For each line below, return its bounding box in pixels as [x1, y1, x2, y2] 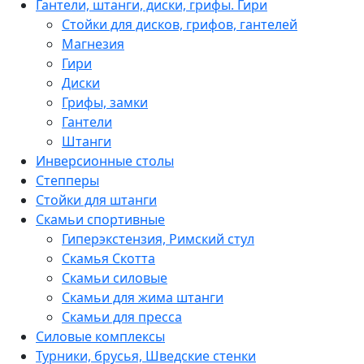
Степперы [36, 171, 99, 189]
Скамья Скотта [62, 249, 155, 267]
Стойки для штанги [36, 190, 157, 209]
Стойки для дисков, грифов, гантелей [62, 15, 297, 33]
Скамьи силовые [62, 268, 167, 287]
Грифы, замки [62, 93, 148, 111]
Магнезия [62, 34, 124, 53]
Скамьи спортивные [36, 210, 165, 228]
